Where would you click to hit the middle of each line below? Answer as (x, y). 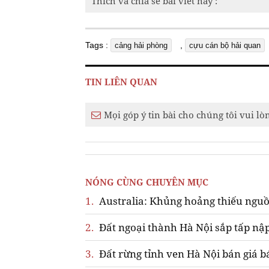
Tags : (98, 45)
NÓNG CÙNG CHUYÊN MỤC (147, 182)
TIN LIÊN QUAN (121, 81)
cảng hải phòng (141, 45)
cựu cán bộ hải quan (225, 45)
